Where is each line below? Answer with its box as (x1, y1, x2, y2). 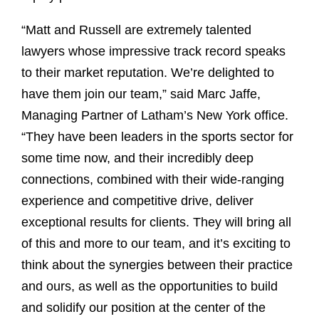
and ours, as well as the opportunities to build (21, 279, 278, 294)
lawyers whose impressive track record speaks (21, 44, 286, 59)
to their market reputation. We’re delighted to (21, 66, 274, 80)
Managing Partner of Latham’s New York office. (21, 108, 288, 123)
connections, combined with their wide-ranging (21, 172, 284, 187)
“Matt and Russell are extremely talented (21, 23, 251, 38)
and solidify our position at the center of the (21, 300, 266, 315)
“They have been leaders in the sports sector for (21, 130, 293, 145)
